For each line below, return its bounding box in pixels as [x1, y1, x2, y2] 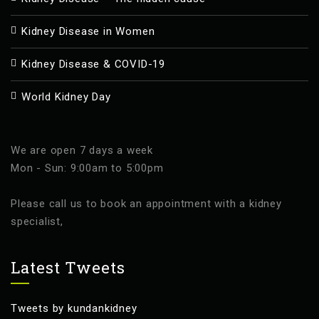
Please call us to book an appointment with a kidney [11, 197, 282, 210]
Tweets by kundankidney [11, 302, 137, 315]
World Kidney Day [21, 90, 111, 103]
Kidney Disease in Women [21, 25, 155, 38]
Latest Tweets [11, 257, 125, 278]
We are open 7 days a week [11, 144, 153, 157]
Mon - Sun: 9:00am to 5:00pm [11, 162, 164, 174]
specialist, [11, 215, 63, 228]
